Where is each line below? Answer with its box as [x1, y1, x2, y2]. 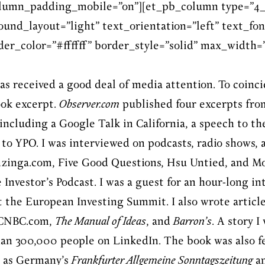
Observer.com [59, 98, 119, 112]
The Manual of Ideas [55, 215, 146, 229]
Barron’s [173, 215, 212, 229]
